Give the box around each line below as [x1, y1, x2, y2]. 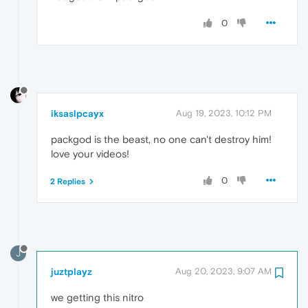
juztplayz [51, 266, 92, 278]
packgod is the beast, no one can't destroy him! [51, 133, 272, 146]
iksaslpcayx [51, 108, 104, 120]
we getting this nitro [51, 291, 144, 304]
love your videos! [51, 148, 129, 160]
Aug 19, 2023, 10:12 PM [176, 108, 272, 119]
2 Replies [50, 177, 85, 187]
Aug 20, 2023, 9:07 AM [175, 266, 272, 277]
